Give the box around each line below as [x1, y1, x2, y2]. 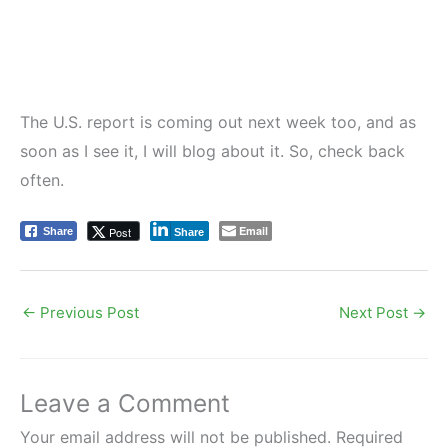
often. [20, 170, 64, 191]
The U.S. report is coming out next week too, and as [20, 112, 416, 133]
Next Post [339, 303, 412, 323]
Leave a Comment [20, 388, 230, 419]
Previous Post [36, 303, 139, 323]
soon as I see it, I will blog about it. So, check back [20, 141, 405, 162]
